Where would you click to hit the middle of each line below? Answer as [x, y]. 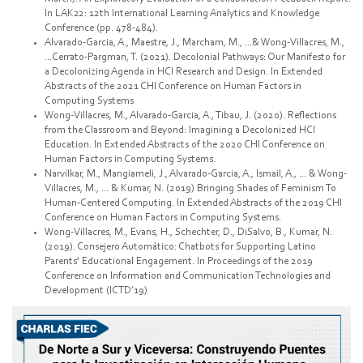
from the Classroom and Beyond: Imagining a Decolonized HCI [180, 130]
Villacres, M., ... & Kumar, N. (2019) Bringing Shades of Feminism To [190, 188]
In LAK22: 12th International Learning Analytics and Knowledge [182, 13]
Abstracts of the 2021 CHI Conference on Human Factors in [173, 86]
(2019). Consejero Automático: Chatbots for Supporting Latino [180, 246]
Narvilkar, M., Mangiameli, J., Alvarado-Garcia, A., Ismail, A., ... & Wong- [196, 173]
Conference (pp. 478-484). [101, 28]
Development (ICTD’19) [96, 290]
